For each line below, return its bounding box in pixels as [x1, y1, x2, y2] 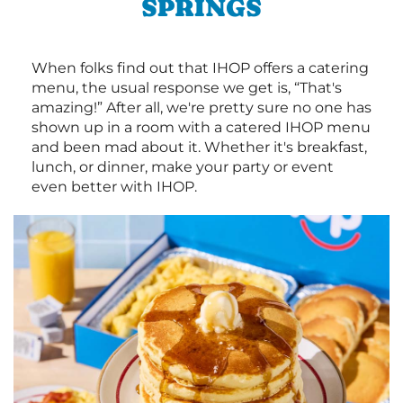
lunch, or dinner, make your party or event [31, 158, 334, 176]
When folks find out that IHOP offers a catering [31, 59, 369, 77]
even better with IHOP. [31, 178, 197, 196]
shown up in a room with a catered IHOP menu [31, 119, 371, 137]
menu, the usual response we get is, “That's [31, 79, 342, 97]
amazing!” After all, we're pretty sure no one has [31, 99, 372, 117]
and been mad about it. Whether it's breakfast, [31, 139, 367, 157]
